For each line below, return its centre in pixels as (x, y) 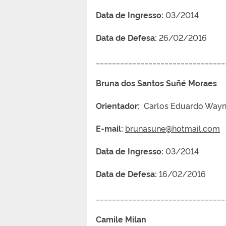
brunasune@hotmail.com (173, 128)
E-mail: (110, 128)
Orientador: (118, 105)
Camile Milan (124, 219)
